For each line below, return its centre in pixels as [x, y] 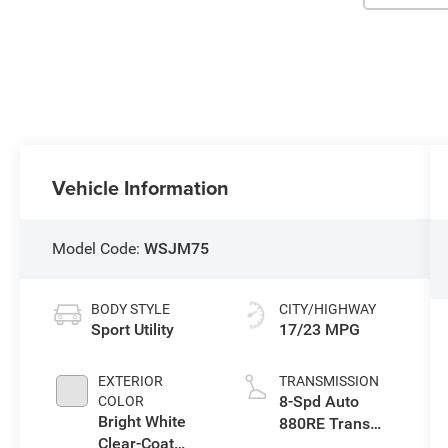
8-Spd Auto [318, 401]
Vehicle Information [141, 187]
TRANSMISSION [328, 380]
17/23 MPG [319, 329]
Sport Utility [133, 329]
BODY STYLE [131, 308]
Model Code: [98, 248]
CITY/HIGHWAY [327, 308]
